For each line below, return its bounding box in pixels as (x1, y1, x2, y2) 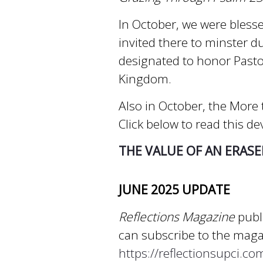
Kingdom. (119, 70, 171, 87)
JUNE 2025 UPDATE (119, 181, 230, 198)
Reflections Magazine (119, 208, 235, 225)
